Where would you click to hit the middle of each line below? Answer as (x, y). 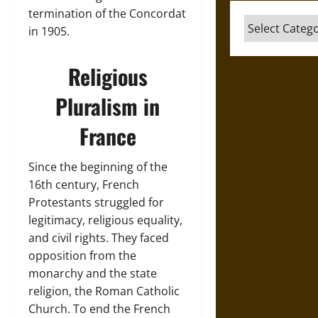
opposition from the (82, 256)
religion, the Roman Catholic (104, 291)
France (108, 136)
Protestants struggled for (96, 202)
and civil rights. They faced (99, 238)
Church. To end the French (99, 309)
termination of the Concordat (107, 13)
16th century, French (84, 185)
